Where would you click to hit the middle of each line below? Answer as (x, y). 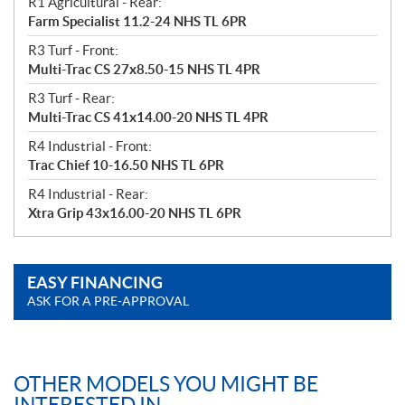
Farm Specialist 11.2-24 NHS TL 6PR (137, 21)
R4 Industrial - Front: (90, 146)
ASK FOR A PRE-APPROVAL (108, 301)
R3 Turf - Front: (73, 50)
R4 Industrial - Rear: (88, 193)
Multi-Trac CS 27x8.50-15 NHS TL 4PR (144, 69)
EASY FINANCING (95, 282)
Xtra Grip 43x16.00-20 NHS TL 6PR (135, 212)
